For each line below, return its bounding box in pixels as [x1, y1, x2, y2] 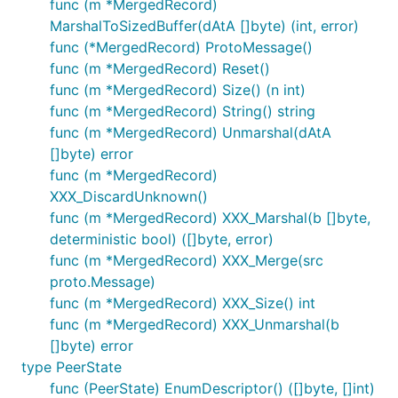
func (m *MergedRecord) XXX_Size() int [50, 294, 315, 312]
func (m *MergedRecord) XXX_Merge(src [50, 251, 323, 269]
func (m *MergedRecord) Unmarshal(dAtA [50, 123, 331, 141]
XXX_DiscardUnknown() [50, 187, 208, 205]
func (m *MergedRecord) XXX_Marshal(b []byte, [50, 209, 370, 227]
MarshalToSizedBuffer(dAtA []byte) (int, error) [50, 17, 359, 35]
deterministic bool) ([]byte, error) [50, 230, 274, 248]
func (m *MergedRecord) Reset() [50, 60, 270, 77]
